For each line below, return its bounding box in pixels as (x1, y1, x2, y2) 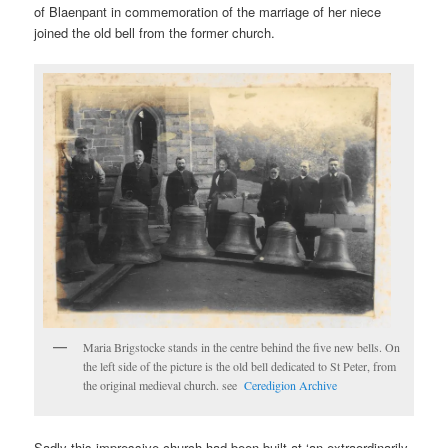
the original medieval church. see (83, 376, 245, 393)
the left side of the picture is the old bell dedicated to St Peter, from (83, 357, 397, 374)
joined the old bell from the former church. (34, 22, 276, 42)
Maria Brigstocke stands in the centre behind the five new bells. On (83, 338, 401, 355)
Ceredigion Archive (244, 376, 338, 393)
